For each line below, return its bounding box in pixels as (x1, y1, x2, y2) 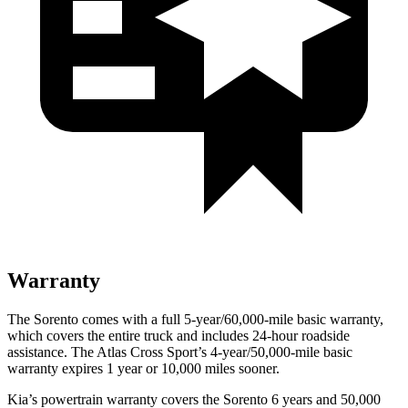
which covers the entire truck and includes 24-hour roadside (7, 327, 350, 343)
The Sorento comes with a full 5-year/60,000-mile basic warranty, (7, 311, 383, 327)
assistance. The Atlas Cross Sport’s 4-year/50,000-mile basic (7, 343, 352, 360)
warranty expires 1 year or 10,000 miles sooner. (7, 360, 280, 376)
